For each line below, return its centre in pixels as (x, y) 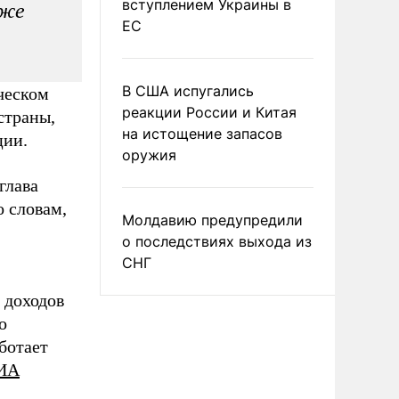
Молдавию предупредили (212, 220)
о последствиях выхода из (217, 241)
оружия (149, 155)
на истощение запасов (202, 134)
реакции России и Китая (209, 112)
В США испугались (188, 91)
